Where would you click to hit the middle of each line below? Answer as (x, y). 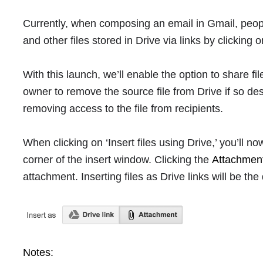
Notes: (40, 253)
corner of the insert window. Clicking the (118, 160)
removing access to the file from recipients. (123, 109)
